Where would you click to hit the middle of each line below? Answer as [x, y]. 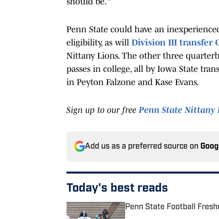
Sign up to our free [103, 110]
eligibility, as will [99, 42]
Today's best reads [117, 188]
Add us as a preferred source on [143, 146]
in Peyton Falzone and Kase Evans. [133, 82]
